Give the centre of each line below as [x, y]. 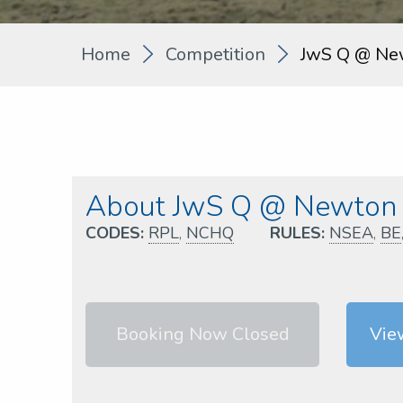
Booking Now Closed [202, 334]
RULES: [297, 233]
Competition [215, 54]
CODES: [115, 233]
